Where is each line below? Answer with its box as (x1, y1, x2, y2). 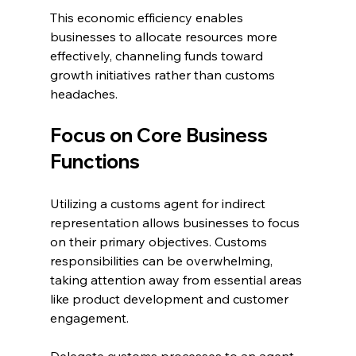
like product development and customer (49, 291, 292, 308)
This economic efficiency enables (49, 10, 246, 26)
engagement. (49, 310, 129, 327)
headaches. (49, 86, 118, 103)
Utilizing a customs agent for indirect (49, 195, 269, 212)
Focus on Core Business (49, 123, 272, 148)
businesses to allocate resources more (49, 29, 281, 45)
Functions (49, 149, 140, 174)
